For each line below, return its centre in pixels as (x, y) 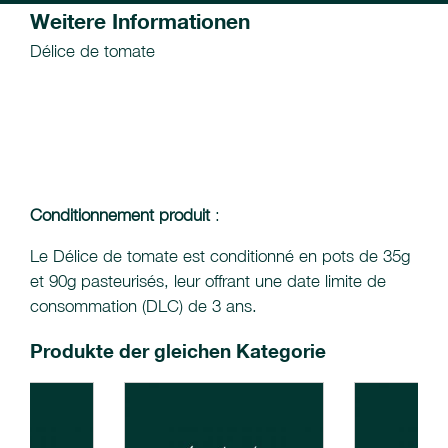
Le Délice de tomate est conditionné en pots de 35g (220, 256)
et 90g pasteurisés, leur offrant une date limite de (208, 281)
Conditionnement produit (120, 215)
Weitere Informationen (140, 22)
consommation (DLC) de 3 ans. (143, 306)
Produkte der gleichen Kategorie (178, 351)
